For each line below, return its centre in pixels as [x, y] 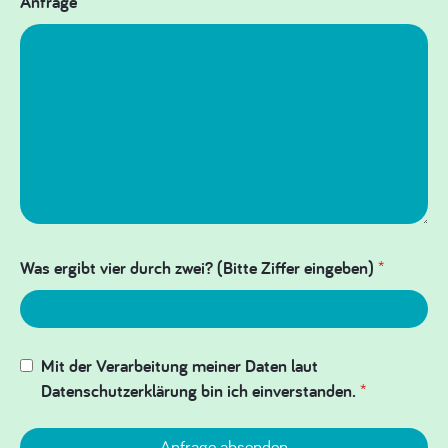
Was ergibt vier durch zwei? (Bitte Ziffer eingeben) [199, 267]
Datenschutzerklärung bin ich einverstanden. [200, 390]
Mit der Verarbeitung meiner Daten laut [179, 365]
